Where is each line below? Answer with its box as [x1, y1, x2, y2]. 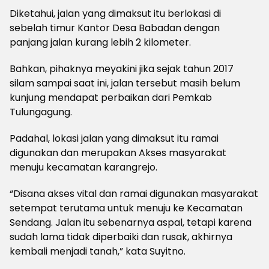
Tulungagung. [10, 105, 72, 119]
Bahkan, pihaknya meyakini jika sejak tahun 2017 [10, 62, 234, 76]
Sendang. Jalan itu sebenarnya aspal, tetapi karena [10, 216, 252, 229]
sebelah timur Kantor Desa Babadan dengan [10, 21, 220, 35]
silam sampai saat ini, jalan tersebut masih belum [10, 76, 240, 90]
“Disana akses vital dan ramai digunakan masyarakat [10, 187, 258, 201]
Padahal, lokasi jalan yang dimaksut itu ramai [10, 131, 219, 145]
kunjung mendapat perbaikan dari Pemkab [10, 91, 212, 104]
